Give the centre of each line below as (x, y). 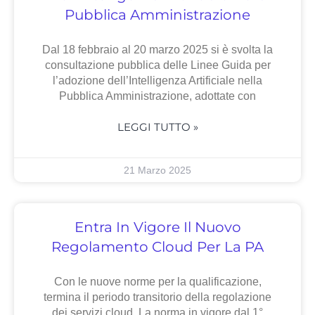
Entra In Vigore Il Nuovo (157, 227)
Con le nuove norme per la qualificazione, (157, 282)
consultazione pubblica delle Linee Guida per (157, 65)
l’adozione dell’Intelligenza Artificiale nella (157, 81)
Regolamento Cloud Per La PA (157, 247)
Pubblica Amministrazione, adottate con (157, 96)
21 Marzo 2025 (157, 171)
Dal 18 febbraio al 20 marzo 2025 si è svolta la (157, 50)
